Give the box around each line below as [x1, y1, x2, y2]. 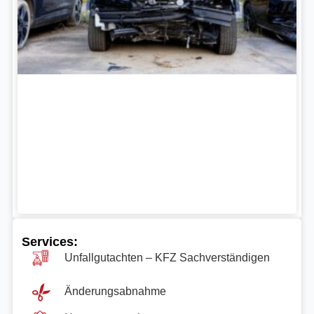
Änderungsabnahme [64, 285, 167, 297]
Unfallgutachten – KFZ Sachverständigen [64, 251, 271, 264]
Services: [22, 234, 78, 249]
